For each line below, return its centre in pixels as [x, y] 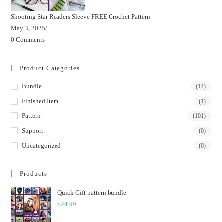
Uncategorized [42, 145]
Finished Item [40, 101]
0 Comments [28, 39]
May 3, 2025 [28, 28]
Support [33, 130]
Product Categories [50, 68]
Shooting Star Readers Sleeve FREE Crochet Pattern [81, 16]
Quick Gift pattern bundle [92, 192]
